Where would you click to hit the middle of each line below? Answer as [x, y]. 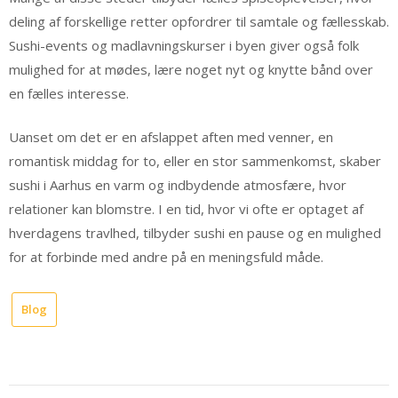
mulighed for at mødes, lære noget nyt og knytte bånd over [191, 69]
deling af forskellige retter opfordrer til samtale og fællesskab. [199, 21]
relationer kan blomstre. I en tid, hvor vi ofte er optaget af [186, 209]
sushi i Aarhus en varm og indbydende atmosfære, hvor [178, 185]
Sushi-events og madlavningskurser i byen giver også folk [184, 45]
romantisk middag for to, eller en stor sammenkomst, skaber [195, 161]
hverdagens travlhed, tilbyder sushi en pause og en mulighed [195, 233]
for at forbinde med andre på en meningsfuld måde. [166, 257]
